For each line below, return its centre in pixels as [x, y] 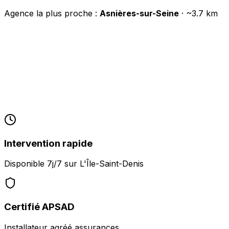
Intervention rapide [48, 143]
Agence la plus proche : [52, 13]
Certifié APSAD [39, 207]
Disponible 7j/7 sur [42, 164]
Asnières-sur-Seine [139, 13]
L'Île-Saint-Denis [112, 164]
